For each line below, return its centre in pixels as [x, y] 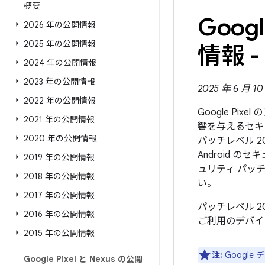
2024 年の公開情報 [60, 63]
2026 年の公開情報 [60, 25]
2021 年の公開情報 [59, 119]
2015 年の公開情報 [59, 233]
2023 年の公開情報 [59, 82]
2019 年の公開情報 [59, 157]
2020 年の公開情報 [60, 138]
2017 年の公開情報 [59, 195]
